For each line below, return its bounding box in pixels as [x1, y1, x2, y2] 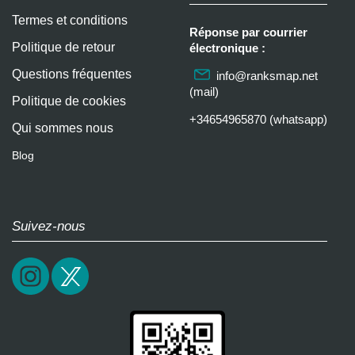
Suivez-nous [12, 218, 86, 234]
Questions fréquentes [12, 67, 132, 81]
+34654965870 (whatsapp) [189, 112, 327, 126]
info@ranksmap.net [216, 68, 318, 82]
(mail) [189, 84, 219, 98]
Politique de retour [12, 40, 115, 54]
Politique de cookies [12, 94, 126, 108]
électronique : [189, 40, 265, 55]
